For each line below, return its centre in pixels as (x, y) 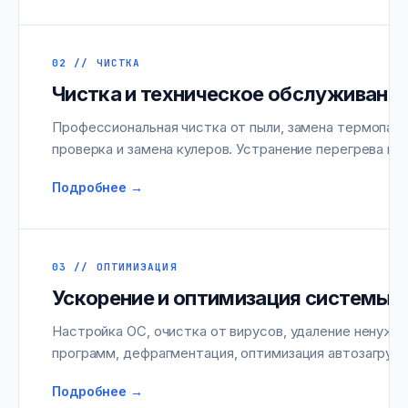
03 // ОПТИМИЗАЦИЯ (115, 267)
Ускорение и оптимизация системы (222, 298)
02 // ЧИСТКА (97, 63)
